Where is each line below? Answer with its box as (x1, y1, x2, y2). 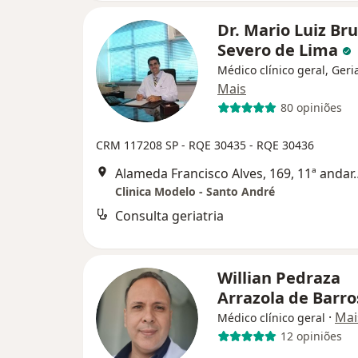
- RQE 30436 (249, 137, 314, 153)
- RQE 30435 (181, 137, 249, 153)
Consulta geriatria (115, 206, 224, 225)
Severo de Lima (217, 38, 342, 61)
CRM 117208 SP (96, 137, 181, 153)
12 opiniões (280, 328, 342, 344)
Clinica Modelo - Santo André (115, 183, 275, 199)
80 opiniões (280, 100, 342, 116)
